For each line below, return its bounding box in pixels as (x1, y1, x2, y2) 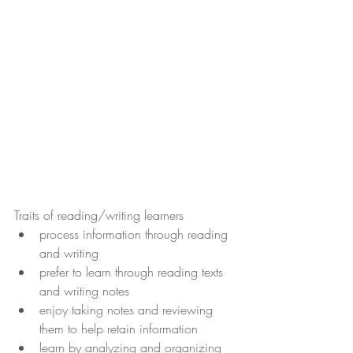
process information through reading (39, 225, 232, 243)
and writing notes (39, 282, 129, 300)
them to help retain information (39, 320, 198, 338)
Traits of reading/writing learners (14, 206, 184, 225)
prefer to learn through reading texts (39, 263, 227, 281)
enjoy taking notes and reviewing (39, 301, 217, 319)
